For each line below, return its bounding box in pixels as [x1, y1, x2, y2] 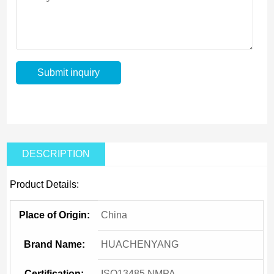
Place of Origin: [18, 210, 90, 221]
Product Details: [10, 179, 80, 190]
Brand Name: [23, 239, 85, 250]
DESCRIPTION [22, 149, 91, 160]
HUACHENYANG [101, 239, 179, 250]
